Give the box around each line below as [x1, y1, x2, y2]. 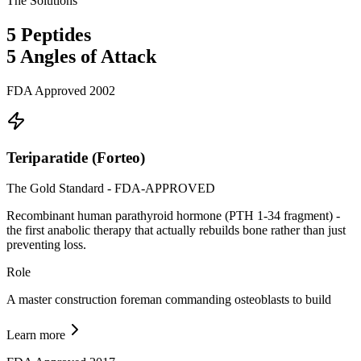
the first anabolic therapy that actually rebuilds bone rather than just [6, 223, 346, 238]
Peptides [16, 23, 91, 45]
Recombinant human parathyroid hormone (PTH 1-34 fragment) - [6, 209, 340, 223]
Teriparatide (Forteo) [6, 148, 145, 166]
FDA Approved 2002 [6, 83, 115, 98]
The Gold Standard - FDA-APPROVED [6, 181, 215, 196]
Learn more [6, 328, 65, 342]
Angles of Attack [16, 45, 156, 67]
